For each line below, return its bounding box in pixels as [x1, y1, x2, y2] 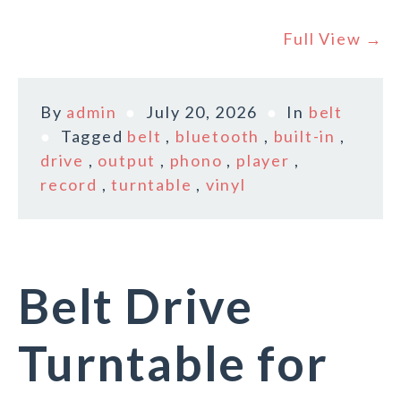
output [98, 150, 157, 171]
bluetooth [175, 126, 260, 147]
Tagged [60, 126, 128, 147]
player [236, 150, 290, 171]
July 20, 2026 [146, 102, 258, 123]
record [40, 175, 98, 195]
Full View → [283, 29, 383, 49]
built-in [273, 126, 337, 147]
